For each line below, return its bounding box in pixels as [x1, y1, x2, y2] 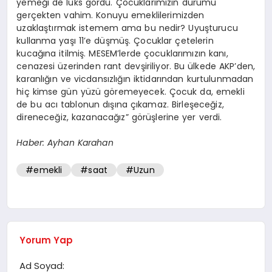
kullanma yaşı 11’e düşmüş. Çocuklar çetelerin [16, 35, 214, 47]
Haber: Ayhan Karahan [16, 137, 114, 149]
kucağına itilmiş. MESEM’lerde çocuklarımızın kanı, [16, 47, 228, 60]
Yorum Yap [19, 234, 73, 247]
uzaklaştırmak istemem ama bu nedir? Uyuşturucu [16, 22, 238, 35]
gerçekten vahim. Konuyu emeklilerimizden [16, 9, 205, 22]
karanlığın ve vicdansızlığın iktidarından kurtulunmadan [16, 73, 254, 86]
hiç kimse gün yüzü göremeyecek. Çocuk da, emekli [16, 86, 245, 98]
